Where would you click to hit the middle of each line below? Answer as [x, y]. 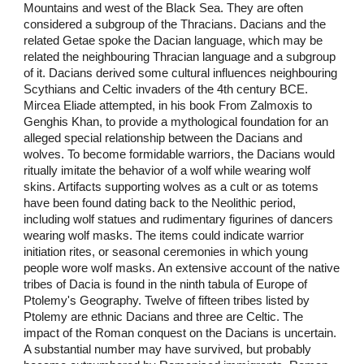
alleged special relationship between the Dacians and [163, 138]
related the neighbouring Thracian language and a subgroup [180, 56]
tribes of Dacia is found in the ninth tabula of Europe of [166, 284]
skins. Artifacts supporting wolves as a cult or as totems [171, 186]
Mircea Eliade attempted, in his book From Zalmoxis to [168, 105]
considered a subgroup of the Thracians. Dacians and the [175, 24]
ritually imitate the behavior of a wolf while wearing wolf [167, 170]
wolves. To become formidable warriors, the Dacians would [180, 154]
